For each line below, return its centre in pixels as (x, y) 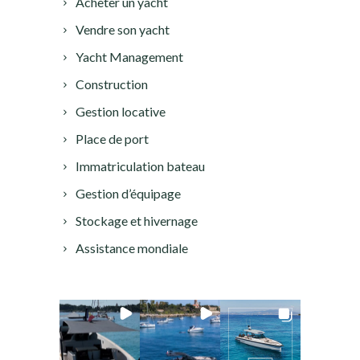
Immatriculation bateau (140, 166)
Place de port (112, 138)
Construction (112, 84)
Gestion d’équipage (128, 193)
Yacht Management (129, 56)
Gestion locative (121, 111)
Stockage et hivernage (137, 220)
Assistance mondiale (132, 247)
